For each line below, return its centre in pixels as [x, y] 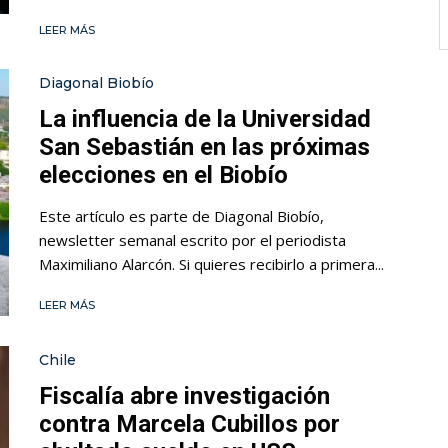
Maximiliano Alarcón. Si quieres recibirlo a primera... [211, 263]
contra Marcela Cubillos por [189, 423]
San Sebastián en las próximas [204, 146]
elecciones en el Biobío [163, 174]
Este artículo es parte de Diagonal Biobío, [181, 215]
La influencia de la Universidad [205, 118]
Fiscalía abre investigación [184, 395]
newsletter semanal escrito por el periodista [192, 239]
